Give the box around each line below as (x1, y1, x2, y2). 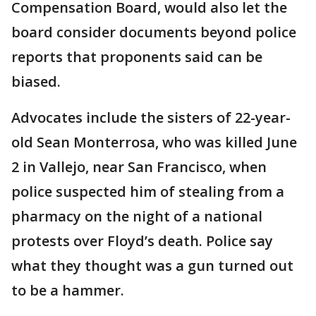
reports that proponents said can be (11, 47, 262, 67)
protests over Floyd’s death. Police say (11, 231, 273, 251)
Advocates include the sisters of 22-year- (11, 108, 291, 128)
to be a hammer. (11, 281, 124, 300)
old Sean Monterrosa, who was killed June (11, 133, 297, 152)
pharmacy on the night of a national (11, 207, 262, 226)
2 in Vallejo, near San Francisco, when (11, 157, 267, 177)
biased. (11, 72, 61, 92)
